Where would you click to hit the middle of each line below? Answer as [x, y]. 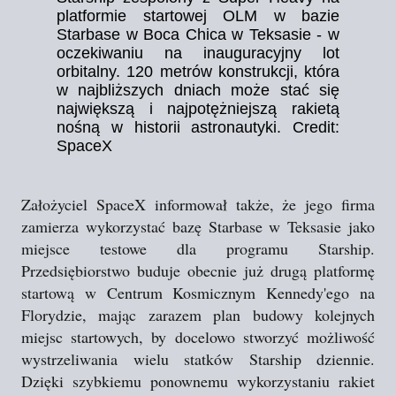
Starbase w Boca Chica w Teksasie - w [198, 34]
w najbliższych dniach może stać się [198, 90]
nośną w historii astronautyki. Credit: [198, 127]
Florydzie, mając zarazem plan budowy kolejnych [198, 315]
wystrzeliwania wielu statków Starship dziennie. [198, 359]
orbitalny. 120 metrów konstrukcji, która [198, 72]
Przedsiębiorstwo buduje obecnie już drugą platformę [198, 270]
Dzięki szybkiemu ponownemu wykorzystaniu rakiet [198, 381]
